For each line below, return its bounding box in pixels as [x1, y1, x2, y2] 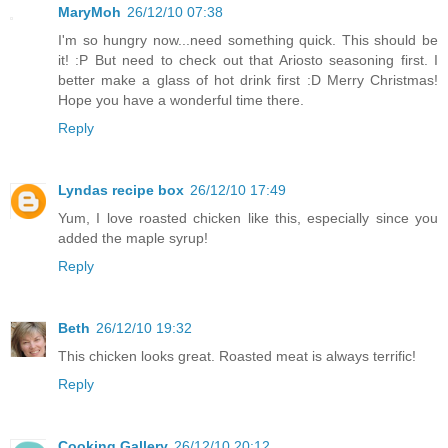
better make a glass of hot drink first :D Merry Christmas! [58, 72, 438, 89]
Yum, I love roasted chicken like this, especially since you [58, 210, 438, 227]
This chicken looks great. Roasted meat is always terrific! [58, 348, 416, 365]
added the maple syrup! [58, 230, 208, 247]
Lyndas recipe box [58, 182, 184, 199]
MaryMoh [58, 4, 121, 21]
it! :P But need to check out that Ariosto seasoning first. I [58, 52, 438, 69]
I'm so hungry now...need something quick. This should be [58, 32, 438, 49]
